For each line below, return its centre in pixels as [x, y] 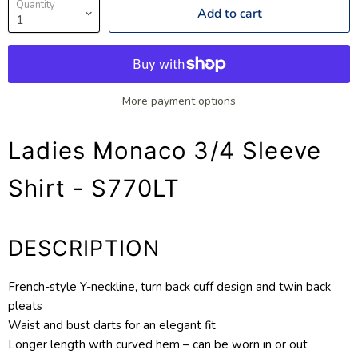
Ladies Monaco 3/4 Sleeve [165, 150]
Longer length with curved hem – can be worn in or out [158, 344]
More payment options [179, 101]
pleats [25, 306]
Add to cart [229, 13]
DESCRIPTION [84, 248]
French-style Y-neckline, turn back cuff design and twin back [169, 286]
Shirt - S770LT [94, 188]
